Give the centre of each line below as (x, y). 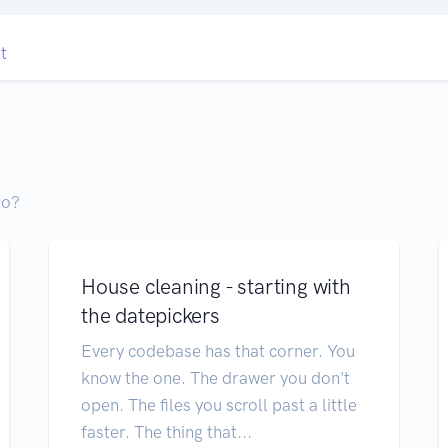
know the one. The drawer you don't (215, 377)
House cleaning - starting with (216, 286)
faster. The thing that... (166, 431)
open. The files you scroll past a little (219, 404)
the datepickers (150, 315)
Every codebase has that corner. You (218, 350)
